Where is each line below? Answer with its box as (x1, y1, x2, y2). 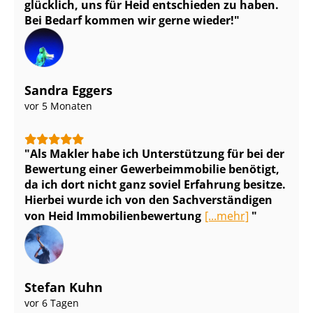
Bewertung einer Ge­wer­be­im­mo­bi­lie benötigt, (24, 161, 279, 177)
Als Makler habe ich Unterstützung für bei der (30, 146, 284, 162)
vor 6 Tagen (24, 296, 79, 310)
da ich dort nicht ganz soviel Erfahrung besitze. (24, 177, 286, 193)
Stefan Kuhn (24, 279, 103, 296)
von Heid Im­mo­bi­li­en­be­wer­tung (24, 208, 201, 224)
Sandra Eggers (24, 82, 112, 99)
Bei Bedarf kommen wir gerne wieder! (24, 13, 234, 29)
